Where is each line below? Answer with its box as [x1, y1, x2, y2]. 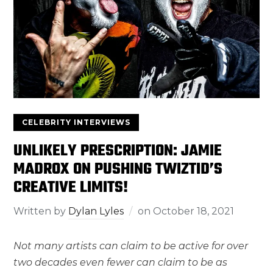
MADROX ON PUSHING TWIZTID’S [13, 157, 223, 182]
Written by [13, 205, 69, 217]
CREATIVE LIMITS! [13, 175, 129, 200]
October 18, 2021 [153, 205, 235, 217]
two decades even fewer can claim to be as [13, 256, 228, 268]
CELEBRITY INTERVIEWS [22, 117, 131, 127]
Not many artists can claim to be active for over [13, 239, 249, 252]
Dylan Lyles [68, 205, 124, 217]
